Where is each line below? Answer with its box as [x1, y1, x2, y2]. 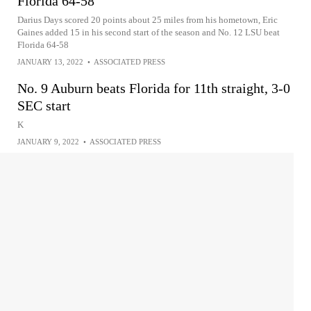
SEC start [17, 98, 71, 113]
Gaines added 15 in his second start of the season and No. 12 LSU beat [17, 27, 280, 37]
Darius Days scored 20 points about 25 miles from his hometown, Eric [17, 15, 278, 25]
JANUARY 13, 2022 [17, 58, 83, 66]
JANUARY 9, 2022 [17, 137, 79, 146]
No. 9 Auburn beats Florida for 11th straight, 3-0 [17, 81, 290, 96]
